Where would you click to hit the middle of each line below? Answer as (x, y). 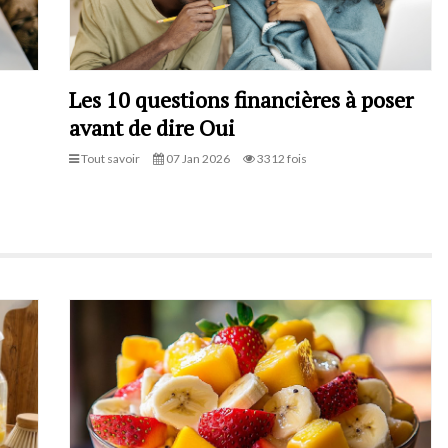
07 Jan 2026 (197, 158)
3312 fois (281, 158)
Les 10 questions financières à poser (241, 99)
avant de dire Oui (152, 127)
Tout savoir (109, 158)
